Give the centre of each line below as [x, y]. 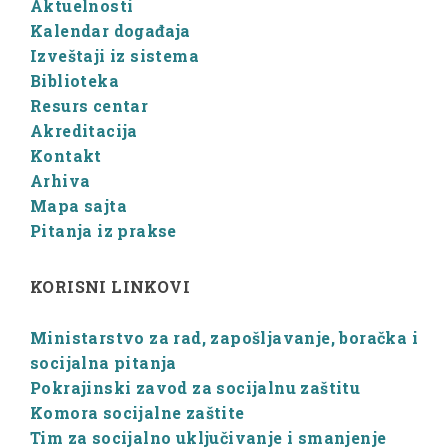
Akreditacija [84, 131]
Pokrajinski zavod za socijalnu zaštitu [195, 388]
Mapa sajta [78, 206]
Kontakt [66, 156]
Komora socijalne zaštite [137, 413]
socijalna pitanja [103, 363]
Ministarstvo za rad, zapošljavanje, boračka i [224, 338]
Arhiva [60, 181]
